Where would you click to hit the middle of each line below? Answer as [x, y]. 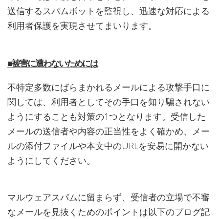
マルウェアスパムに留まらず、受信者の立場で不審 [109, 197]
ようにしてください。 [51, 161]
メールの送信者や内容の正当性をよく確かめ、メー [109, 131]
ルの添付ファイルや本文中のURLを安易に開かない [108, 146]
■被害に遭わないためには [53, 64]
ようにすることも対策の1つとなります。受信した [107, 117]
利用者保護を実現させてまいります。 [82, 26]
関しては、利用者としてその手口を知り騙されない [109, 102]
